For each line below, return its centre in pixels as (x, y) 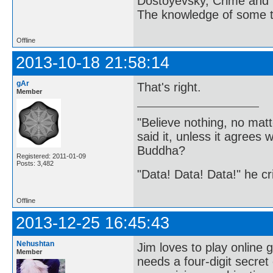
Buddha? (161, 150)
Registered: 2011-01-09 (51, 156)
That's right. (169, 87)
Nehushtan (35, 243)
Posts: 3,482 (35, 164)
